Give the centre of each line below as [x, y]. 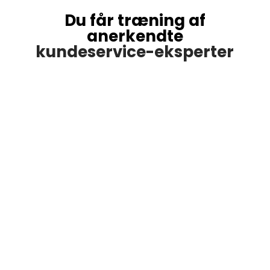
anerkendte [135, 36]
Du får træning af [135, 20]
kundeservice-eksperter [135, 52]
